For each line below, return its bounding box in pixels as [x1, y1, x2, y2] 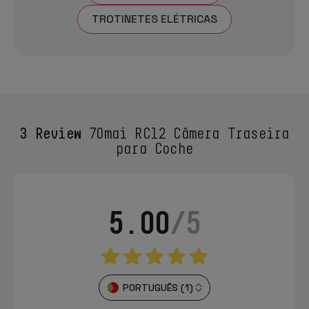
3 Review [19, 123, 81, 141]
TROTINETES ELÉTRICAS [92, 11, 217, 26]
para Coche [116, 139, 193, 157]
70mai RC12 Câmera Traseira [81, 124, 290, 141]
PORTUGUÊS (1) [123, 281, 193, 294]
